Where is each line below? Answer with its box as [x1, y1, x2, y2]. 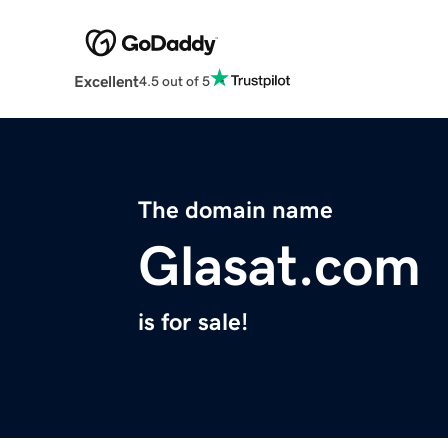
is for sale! [138, 310, 248, 335]
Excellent [73, 73, 139, 90]
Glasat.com [138, 238, 421, 295]
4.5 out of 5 [138, 73, 210, 88]
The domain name [138, 198, 333, 223]
